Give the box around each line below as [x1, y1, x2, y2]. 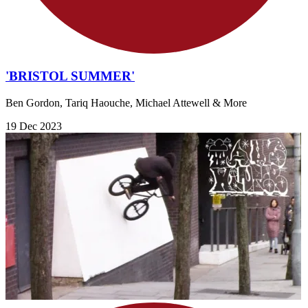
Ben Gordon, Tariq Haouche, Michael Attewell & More [5, 97, 247, 109]
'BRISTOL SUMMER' [5, 69, 135, 84]
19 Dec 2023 [5, 120, 62, 133]
